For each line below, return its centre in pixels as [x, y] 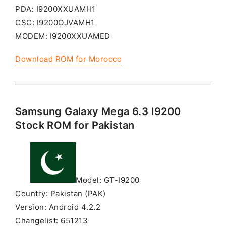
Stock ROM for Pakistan [75, 125]
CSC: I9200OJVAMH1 [55, 23]
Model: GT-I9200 [108, 180]
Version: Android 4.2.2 [58, 208]
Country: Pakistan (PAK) [61, 194]
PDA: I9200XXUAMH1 [55, 9]
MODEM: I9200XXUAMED [63, 37]
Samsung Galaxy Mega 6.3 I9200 [98, 112]
